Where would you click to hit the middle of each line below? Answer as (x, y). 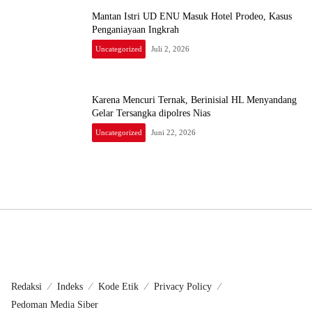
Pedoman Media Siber (55, 305)
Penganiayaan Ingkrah (135, 30)
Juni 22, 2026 (173, 132)
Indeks (70, 287)
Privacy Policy (183, 287)
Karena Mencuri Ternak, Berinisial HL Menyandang (194, 100)
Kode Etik (118, 287)
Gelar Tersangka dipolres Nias (151, 113)
